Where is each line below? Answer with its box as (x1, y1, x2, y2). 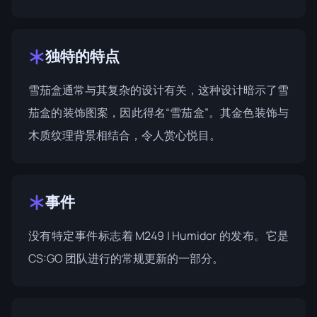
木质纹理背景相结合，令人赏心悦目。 (28, 127, 221, 143)
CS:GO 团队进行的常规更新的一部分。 (28, 250, 224, 266)
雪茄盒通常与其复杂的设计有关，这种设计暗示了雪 (28, 82, 289, 98)
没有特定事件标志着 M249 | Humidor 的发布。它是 (28, 228, 289, 243)
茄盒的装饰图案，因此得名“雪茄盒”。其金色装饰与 (28, 105, 289, 120)
